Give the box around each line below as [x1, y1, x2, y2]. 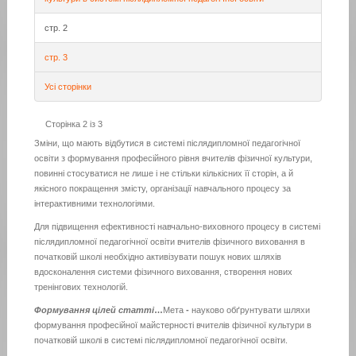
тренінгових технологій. [33, 282, 128, 292]
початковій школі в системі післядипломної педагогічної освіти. [33, 335, 288, 346]
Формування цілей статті [33, 305, 154, 315]
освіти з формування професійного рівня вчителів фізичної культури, [33, 153, 312, 164]
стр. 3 [44, 52, 68, 63]
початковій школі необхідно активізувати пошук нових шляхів [33, 252, 281, 262]
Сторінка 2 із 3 [44, 119, 103, 130]
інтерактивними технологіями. [33, 199, 155, 209]
